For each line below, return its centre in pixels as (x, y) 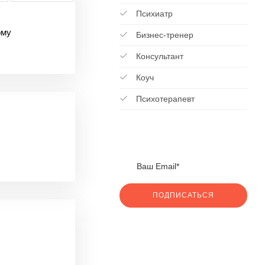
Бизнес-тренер (163, 35)
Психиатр (153, 14)
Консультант (158, 56)
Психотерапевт (164, 99)
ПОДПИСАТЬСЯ (183, 195)
